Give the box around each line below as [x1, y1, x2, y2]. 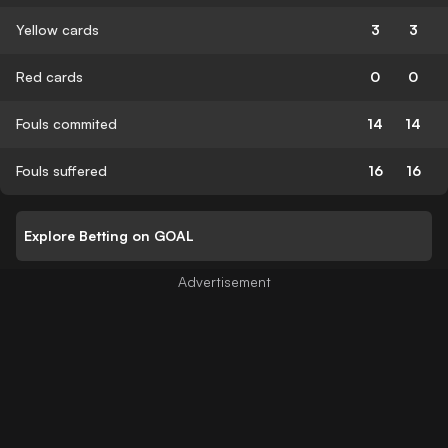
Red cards [16, 67, 83, 85]
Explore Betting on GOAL [24, 227, 194, 245]
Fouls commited [16, 114, 117, 132]
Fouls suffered [16, 161, 107, 179]
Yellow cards [16, 20, 99, 38]
